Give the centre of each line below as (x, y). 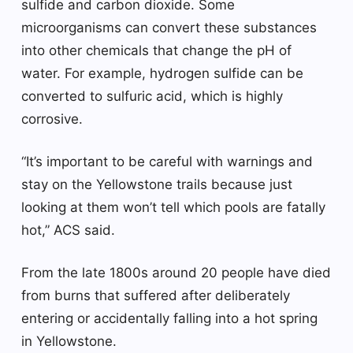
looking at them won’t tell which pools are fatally (173, 207)
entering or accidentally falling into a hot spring (169, 318)
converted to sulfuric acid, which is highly (152, 96)
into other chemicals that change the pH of (156, 50)
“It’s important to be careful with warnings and (167, 161)
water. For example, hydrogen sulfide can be (162, 73)
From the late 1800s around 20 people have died (176, 272)
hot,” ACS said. (68, 230)
